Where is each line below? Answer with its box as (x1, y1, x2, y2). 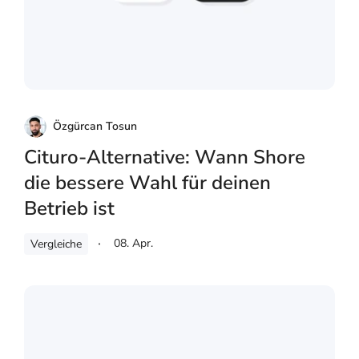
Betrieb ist (24, 196, 115, 222)
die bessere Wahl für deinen (24, 170, 271, 196)
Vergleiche (30, 236, 82, 252)
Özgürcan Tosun (53, 119, 137, 135)
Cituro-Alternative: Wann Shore (24, 144, 305, 171)
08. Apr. (114, 236, 153, 252)
